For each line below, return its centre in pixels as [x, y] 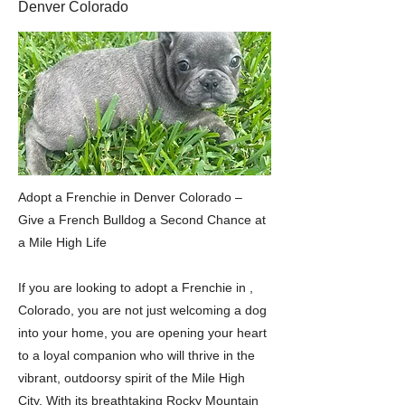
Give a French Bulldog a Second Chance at [142, 220]
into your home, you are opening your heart [142, 333]
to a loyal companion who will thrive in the [137, 355]
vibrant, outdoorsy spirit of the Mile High [132, 378]
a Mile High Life [62, 242]
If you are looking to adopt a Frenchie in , [136, 287]
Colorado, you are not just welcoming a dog [142, 310]
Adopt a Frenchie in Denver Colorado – [130, 197]
